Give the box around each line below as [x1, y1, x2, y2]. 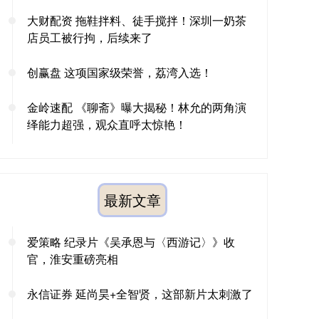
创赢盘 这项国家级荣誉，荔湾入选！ [27, 64, 212, 80]
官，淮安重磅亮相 [27, 251, 118, 267]
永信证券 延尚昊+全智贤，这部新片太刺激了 [27, 286, 253, 302]
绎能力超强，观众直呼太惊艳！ [27, 116, 187, 132]
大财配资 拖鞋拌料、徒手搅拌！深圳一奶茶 [27, 12, 246, 28]
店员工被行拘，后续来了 [27, 29, 152, 46]
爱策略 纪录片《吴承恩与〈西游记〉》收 [27, 234, 235, 250]
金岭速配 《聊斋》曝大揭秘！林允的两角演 [27, 99, 246, 115]
